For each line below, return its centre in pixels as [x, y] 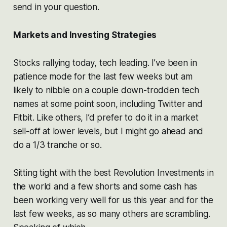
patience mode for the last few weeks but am [103, 76]
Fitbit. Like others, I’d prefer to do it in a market [106, 117]
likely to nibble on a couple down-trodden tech [106, 90]
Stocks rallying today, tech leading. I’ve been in [105, 63]
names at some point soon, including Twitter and [108, 104]
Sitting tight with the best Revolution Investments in [113, 173]
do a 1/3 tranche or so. [57, 145]
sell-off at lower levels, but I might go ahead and [108, 131]
